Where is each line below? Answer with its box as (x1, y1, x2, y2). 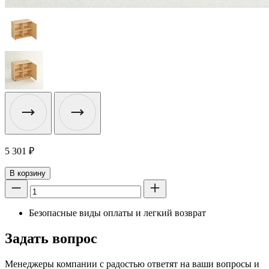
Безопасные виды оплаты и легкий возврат (29, 207, 206, 218)
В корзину (10, 168, 46, 178)
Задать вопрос (5, 230, 97, 246)
